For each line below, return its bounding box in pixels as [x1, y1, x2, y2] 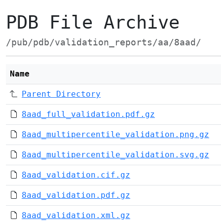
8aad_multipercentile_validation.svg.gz [22, 150, 209, 159]
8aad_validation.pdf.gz [22, 190, 130, 200]
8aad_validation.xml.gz [22, 211, 130, 220]
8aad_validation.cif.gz [22, 170, 130, 180]
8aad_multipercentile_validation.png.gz [22, 130, 209, 139]
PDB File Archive [6, 12, 180, 33]
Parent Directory [22, 89, 101, 99]
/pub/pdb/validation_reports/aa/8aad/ [6, 37, 201, 47]
